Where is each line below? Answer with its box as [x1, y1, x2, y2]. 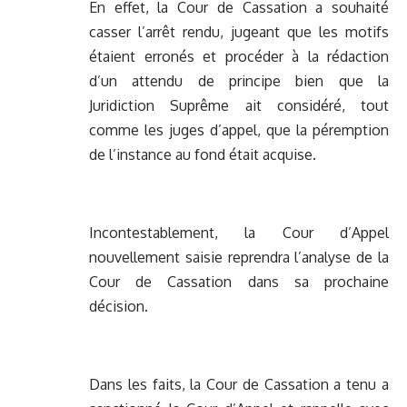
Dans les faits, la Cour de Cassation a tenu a [89, 375, 389, 394]
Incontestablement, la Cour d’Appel [89, 223, 389, 243]
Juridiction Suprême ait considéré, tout [89, 96, 389, 115]
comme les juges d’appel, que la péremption [89, 121, 389, 140]
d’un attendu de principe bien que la [89, 72, 389, 91]
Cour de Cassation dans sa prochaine [89, 273, 389, 292]
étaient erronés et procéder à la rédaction [89, 47, 389, 66]
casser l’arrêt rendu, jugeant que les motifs [89, 23, 389, 42]
